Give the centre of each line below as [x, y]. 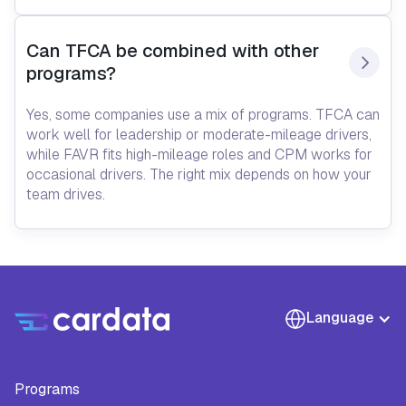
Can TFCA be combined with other [173, 51]
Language [340, 318]
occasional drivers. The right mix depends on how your [199, 175]
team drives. [66, 195]
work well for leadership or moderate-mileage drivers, [199, 135]
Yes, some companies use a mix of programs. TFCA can [203, 115]
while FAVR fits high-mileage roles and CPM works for [199, 155]
